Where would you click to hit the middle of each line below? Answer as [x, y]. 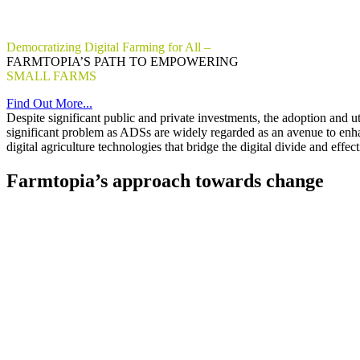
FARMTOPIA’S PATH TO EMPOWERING [123, 61]
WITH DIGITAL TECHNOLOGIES [196, 76]
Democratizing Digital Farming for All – [108, 47]
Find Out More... [49, 103]
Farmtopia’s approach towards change [165, 180]
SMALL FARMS [53, 76]
